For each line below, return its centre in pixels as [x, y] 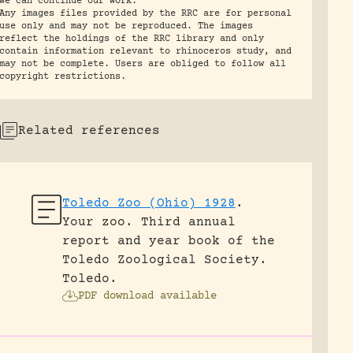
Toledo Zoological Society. [164, 260]
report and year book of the [168, 241]
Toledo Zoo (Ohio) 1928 [149, 203]
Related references [89, 131]
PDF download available [147, 296]
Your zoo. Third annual [149, 222]
